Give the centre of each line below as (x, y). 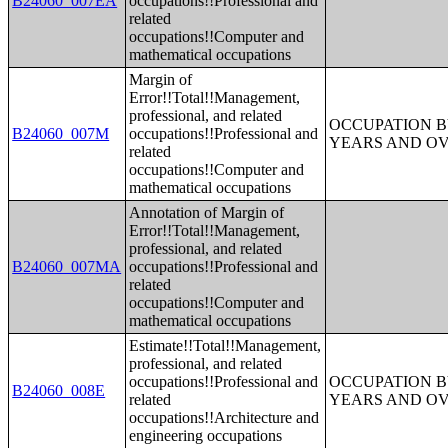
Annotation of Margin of (207, 212)
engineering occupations (206, 435)
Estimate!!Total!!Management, (225, 345)
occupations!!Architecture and (224, 417)
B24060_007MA (67, 266)
